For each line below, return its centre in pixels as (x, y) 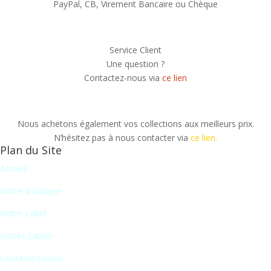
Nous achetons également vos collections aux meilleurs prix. (135, 124)
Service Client (135, 50)
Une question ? (135, 64)
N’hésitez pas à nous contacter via (122, 138)
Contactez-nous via (123, 78)
